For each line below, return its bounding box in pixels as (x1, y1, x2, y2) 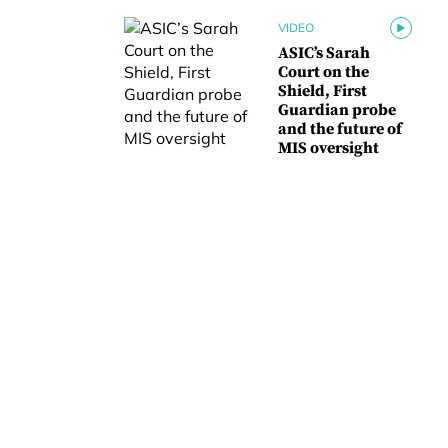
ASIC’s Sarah (278, 43, 370, 63)
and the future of (278, 119, 402, 139)
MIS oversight (278, 138, 379, 158)
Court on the (278, 62, 369, 82)
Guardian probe (278, 100, 396, 120)
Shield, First (278, 81, 367, 101)
